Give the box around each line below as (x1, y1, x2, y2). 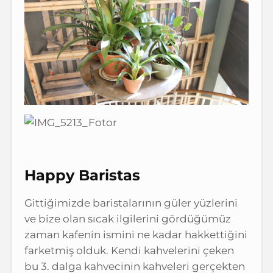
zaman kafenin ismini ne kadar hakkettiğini (24, 228, 247, 241)
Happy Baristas (24, 166, 140, 184)
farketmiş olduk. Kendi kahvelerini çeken (24, 244, 234, 257)
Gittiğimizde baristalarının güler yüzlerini (24, 196, 238, 209)
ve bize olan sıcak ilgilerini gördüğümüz (24, 212, 231, 225)
